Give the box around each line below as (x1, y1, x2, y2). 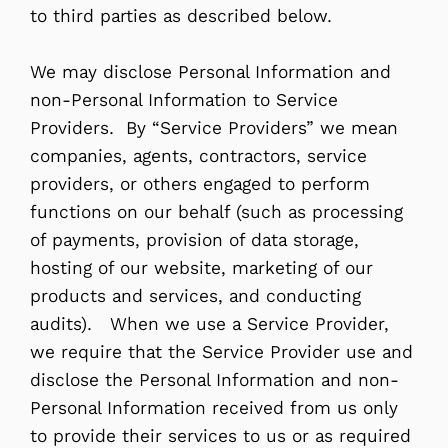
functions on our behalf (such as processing (30, 200, 403, 223)
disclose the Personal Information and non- (30, 368, 399, 391)
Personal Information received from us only (30, 396, 398, 419)
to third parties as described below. (30, 4, 332, 27)
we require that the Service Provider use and (30, 340, 413, 363)
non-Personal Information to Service (30, 88, 338, 111)
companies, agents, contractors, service (30, 144, 367, 167)
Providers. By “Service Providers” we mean (30, 116, 398, 139)
